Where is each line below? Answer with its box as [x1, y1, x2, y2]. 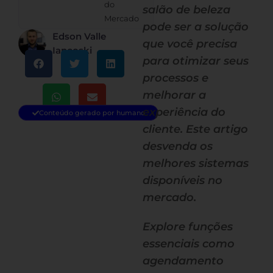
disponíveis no [143, 174, 222, 187]
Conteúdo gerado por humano [38, 108, 145, 117]
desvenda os [143, 140, 213, 153]
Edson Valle [52, 30, 106, 42]
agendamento [143, 254, 224, 268]
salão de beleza [143, 3, 230, 16]
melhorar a [143, 88, 206, 102]
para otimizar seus [143, 54, 249, 68]
